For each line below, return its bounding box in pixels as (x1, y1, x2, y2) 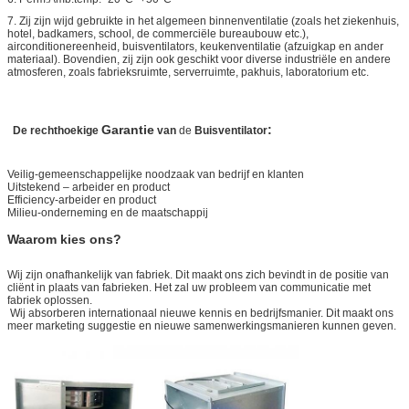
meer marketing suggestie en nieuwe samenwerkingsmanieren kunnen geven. (7, 319, 396, 332)
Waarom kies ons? (7, 231, 125, 246)
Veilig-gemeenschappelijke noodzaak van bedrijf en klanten (7, 167, 304, 181)
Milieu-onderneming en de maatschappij (7, 205, 208, 219)
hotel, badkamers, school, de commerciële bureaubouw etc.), (7, 26, 309, 40)
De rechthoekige (13, 123, 101, 137)
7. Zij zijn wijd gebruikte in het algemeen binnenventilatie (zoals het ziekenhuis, (7, 14, 399, 27)
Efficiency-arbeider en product (7, 193, 156, 206)
